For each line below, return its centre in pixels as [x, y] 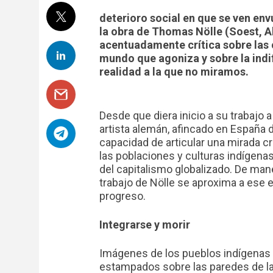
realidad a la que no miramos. [174, 72]
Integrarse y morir [145, 225]
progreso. [122, 196]
